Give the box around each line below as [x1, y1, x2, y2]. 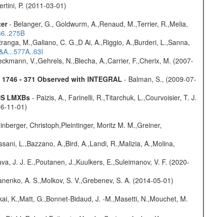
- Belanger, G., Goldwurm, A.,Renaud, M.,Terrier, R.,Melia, [7, 19, 188, 29]
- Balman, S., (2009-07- [122, 74, 196, 84]
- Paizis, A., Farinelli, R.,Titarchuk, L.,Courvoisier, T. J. [30, 93, 197, 102]
